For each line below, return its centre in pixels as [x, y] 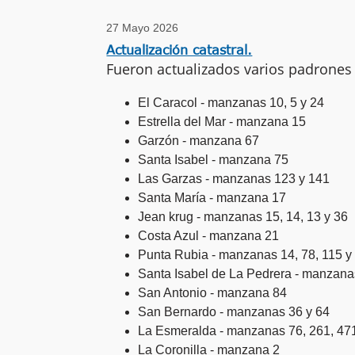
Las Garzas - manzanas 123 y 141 [234, 178]
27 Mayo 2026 [143, 28]
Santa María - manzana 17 [212, 197]
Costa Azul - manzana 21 [209, 235]
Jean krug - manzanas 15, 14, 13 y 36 [243, 216]
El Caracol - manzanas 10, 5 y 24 [231, 102]
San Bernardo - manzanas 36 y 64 [234, 311]
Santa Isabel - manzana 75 [214, 159]
